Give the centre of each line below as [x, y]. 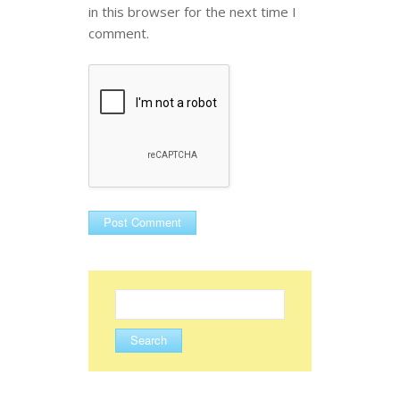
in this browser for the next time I [192, 11]
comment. [119, 33]
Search [133, 296]
